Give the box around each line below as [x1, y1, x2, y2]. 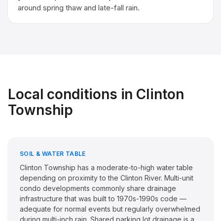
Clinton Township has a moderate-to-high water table [20, 163, 193, 172]
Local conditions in [8, 86, 137, 103]
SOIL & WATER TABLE [20, 150, 86, 157]
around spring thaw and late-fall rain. [18, 3, 140, 12]
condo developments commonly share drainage [20, 184, 176, 192]
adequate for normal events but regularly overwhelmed [20, 205, 200, 213]
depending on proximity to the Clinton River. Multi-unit [20, 174, 193, 182]
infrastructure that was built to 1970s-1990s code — [20, 194, 186, 203]
